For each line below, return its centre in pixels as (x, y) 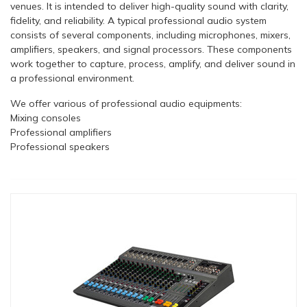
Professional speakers (60, 147)
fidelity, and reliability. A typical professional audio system (138, 21)
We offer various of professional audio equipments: (126, 103)
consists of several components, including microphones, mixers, (150, 35)
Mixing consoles (46, 118)
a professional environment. (72, 78)
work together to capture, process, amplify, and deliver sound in (153, 64)
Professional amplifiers (61, 132)
